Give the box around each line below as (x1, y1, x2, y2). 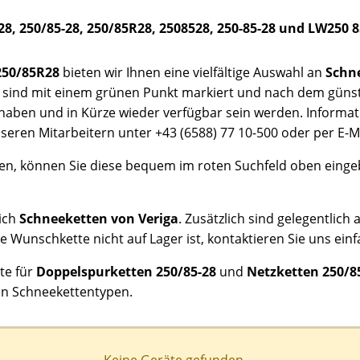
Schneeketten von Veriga (19, 209, 178, 227)
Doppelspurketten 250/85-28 (36, 262, 216, 280)
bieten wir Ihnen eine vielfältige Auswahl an (59, 63, 325, 81)
